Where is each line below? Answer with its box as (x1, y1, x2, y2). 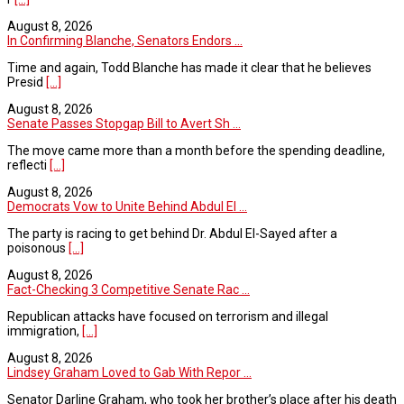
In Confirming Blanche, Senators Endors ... (7, 32, 243, 48)
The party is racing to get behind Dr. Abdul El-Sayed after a (7, 225, 337, 241)
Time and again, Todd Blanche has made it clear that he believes (7, 60, 372, 75)
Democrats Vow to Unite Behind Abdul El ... (7, 198, 247, 214)
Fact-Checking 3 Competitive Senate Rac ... (7, 281, 250, 297)
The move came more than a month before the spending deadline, (7, 142, 385, 158)
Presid (7, 74, 46, 89)
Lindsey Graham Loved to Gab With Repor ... (7, 364, 252, 380)
